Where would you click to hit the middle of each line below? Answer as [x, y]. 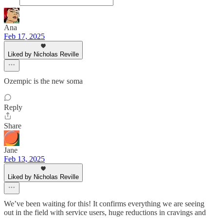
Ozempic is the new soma [43, 81]
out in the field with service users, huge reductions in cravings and [105, 213]
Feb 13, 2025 [24, 159]
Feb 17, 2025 [24, 36]
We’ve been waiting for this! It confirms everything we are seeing [104, 204]
